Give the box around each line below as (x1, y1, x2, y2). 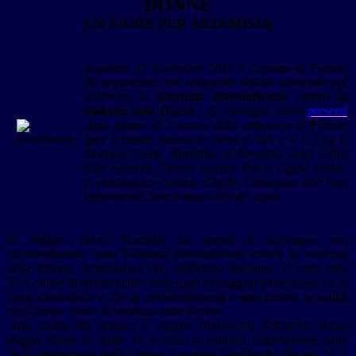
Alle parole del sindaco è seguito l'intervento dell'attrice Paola (9, 319, 347, 333)
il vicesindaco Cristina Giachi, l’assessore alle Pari (85, 176, 347, 190)
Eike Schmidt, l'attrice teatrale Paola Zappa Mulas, (85, 161, 347, 176)
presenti (308, 104, 348, 118)
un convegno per (262, 75, 347, 90)
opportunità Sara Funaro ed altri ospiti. (85, 190, 284, 204)
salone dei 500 (184, 75, 262, 90)
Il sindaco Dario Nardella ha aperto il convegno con (9, 233, 347, 247)
